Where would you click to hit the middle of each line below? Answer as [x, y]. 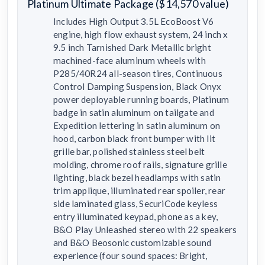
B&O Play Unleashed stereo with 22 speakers [145, 229]
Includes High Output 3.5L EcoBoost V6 [134, 21]
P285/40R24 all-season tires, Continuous [138, 73]
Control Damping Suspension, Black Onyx [138, 86]
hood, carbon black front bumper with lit [134, 138]
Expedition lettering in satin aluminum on [137, 125]
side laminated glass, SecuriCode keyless [135, 203]
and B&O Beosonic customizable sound [132, 242]
